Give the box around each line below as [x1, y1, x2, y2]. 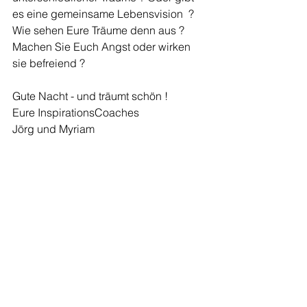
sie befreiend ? [12, 56, 85, 70]
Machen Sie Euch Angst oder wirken [12, 40, 193, 53]
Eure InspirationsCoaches [12, 106, 139, 119]
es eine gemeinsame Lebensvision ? [12, 7, 197, 21]
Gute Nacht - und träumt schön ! [12, 89, 168, 103]
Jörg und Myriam [12, 122, 95, 136]
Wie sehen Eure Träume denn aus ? [12, 23, 187, 37]
